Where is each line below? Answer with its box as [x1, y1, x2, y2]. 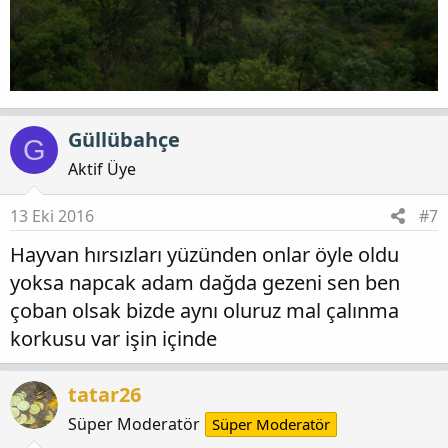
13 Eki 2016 [10, 205, 94, 228]
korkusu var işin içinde [10, 325, 217, 353]
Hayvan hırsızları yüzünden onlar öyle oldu [10, 241, 399, 269]
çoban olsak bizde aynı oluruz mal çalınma [10, 297, 399, 325]
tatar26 [68, 381, 141, 409]
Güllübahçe [68, 126, 180, 154]
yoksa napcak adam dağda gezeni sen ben [10, 269, 400, 297]
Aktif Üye [68, 158, 136, 181]
